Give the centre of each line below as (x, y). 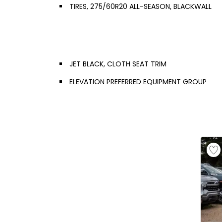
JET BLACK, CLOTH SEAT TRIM (118, 64)
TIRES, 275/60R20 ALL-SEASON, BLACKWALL (140, 6)
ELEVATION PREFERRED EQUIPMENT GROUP (138, 82)
